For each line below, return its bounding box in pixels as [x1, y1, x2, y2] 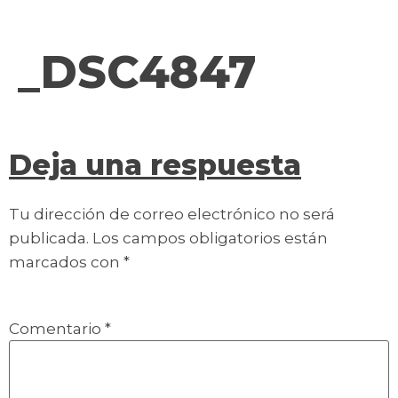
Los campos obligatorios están [92, 229, 328, 247]
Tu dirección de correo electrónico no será [9, 205, 335, 223]
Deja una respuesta [9, 147, 301, 182]
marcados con [9, 253, 123, 271]
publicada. [9, 229, 89, 247]
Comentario [9, 320, 105, 338]
